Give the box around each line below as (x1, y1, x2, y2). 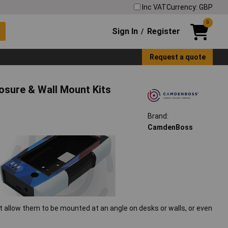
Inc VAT (142, 3, 166, 11)
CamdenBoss (147, 123, 193, 132)
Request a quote (149, 52, 206, 61)
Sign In (112, 26, 138, 36)
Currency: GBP (166, 3, 213, 11)
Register (147, 26, 180, 36)
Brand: (147, 112, 168, 121)
